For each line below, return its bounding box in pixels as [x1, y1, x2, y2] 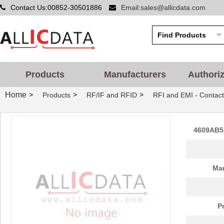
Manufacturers [104, 69, 166, 79]
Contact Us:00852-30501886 [10, 3, 104, 11]
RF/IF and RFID [86, 91, 137, 99]
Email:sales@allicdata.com [121, 3, 205, 11]
